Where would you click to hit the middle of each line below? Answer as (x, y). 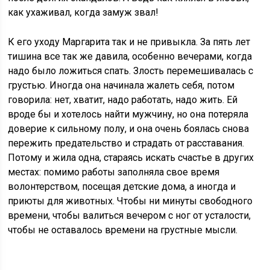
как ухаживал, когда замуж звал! (83, 12)
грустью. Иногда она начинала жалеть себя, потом (121, 85)
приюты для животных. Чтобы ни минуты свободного (130, 201)
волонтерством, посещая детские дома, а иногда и (122, 187)
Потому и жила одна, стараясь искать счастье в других (131, 158)
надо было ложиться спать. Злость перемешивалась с (131, 71)
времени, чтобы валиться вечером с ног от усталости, (130, 215)
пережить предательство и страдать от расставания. (126, 143)
